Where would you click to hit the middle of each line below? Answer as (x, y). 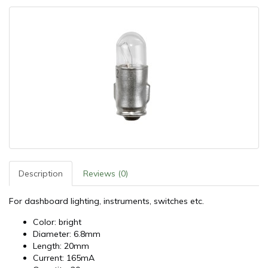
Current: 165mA (64, 258)
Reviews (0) (106, 174)
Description (41, 174)
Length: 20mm (61, 246)
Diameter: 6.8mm (67, 234)
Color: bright (57, 222)
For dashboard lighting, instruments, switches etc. (106, 201)
